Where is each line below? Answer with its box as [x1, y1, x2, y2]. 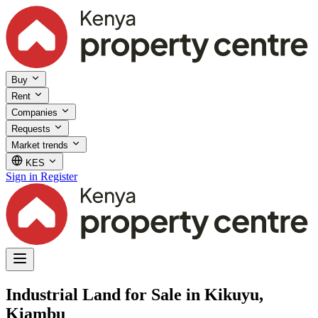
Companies [11, 106, 60, 118]
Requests [11, 123, 53, 134]
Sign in [6, 170, 38, 182]
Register [40, 170, 77, 182]
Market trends [11, 139, 71, 150]
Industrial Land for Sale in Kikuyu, [6, 285, 263, 304]
